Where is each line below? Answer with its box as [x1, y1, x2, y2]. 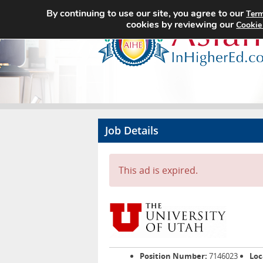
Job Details [105, 123, 159, 137]
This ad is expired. [119, 164, 198, 177]
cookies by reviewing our [126, 18, 237, 31]
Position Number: [140, 251, 207, 261]
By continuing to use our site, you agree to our [46, 7, 247, 20]
